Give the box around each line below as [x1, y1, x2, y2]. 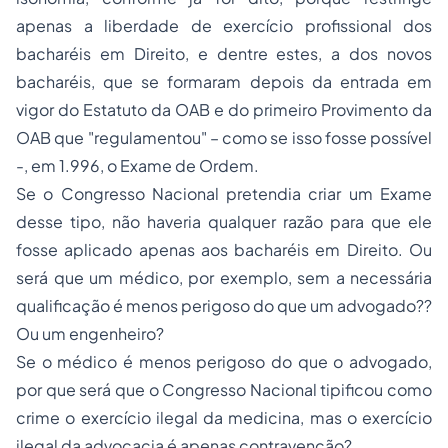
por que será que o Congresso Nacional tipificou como [16, 379, 432, 400]
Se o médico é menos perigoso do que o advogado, [16, 351, 432, 372]
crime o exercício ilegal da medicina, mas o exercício [16, 407, 432, 428]
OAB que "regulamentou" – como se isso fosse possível [16, 127, 432, 148]
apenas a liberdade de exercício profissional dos [16, 15, 432, 36]
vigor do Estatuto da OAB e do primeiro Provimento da [16, 99, 432, 120]
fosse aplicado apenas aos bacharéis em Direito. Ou [16, 239, 432, 260]
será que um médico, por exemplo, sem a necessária [16, 267, 432, 288]
